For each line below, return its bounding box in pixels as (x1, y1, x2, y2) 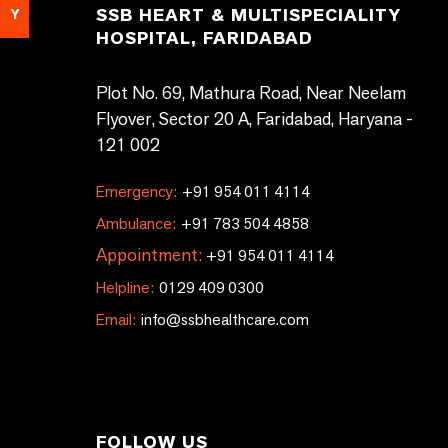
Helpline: (96, 277, 154, 298)
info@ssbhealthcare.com (138, 309, 309, 330)
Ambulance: (96, 213, 176, 234)
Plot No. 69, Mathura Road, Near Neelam (96, 81, 406, 104)
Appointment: (96, 243, 202, 266)
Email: (96, 309, 136, 330)
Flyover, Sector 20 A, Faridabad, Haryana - (96, 107, 413, 130)
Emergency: (96, 181, 177, 202)
